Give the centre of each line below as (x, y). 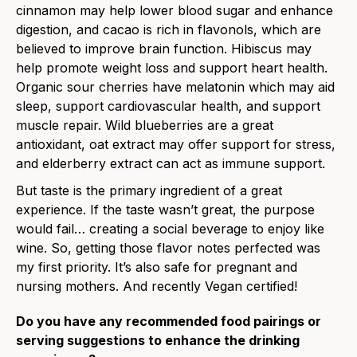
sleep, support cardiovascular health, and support (168, 106)
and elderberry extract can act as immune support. (171, 164)
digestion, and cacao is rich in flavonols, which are (169, 30)
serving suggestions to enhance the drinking (158, 341)
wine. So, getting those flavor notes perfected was (168, 248)
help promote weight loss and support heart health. (172, 68)
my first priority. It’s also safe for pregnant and (157, 267)
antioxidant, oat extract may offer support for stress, (176, 145)
